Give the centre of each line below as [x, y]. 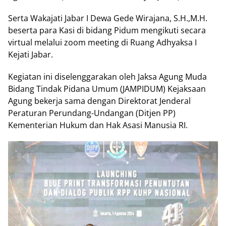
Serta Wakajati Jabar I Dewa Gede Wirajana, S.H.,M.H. [108, 18]
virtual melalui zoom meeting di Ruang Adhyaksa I [102, 42]
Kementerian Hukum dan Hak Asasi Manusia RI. [98, 125]
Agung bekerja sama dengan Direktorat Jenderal [99, 101]
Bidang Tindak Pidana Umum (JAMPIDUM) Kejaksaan [107, 89]
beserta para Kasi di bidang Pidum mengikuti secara [107, 30]
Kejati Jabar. [31, 54]
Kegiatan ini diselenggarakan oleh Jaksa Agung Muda [107, 77]
